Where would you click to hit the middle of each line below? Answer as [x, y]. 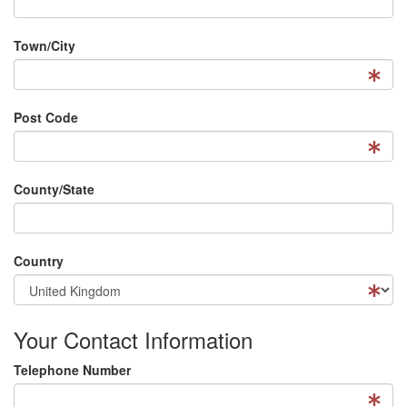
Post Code [46, 118]
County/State [54, 189]
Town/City [45, 46]
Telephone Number [72, 370]
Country [39, 261]
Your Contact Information [133, 340]
